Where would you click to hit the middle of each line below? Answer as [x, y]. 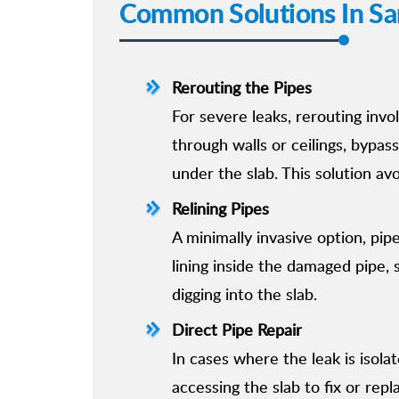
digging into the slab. [244, 293]
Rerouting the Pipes [241, 87]
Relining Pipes [220, 208]
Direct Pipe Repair [236, 329]
